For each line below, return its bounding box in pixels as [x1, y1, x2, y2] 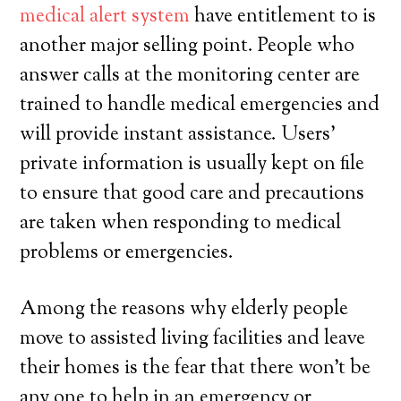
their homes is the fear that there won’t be [20, 354, 371, 383]
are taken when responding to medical [20, 209, 342, 238]
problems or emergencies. [20, 239, 235, 268]
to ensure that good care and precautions [20, 180, 365, 209]
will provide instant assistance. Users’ [20, 121, 337, 149]
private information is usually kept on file [20, 150, 365, 179]
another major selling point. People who [20, 32, 355, 61]
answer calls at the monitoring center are [20, 62, 361, 90]
